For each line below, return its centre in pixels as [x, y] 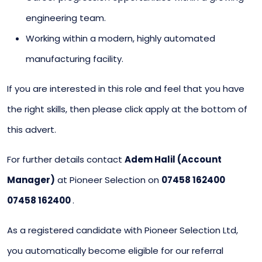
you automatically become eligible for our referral [115, 250]
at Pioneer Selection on [108, 180]
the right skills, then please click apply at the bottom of [127, 109]
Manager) [31, 180]
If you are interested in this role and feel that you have [126, 88]
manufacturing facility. [75, 58]
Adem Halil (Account [173, 159]
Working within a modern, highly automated [120, 38]
